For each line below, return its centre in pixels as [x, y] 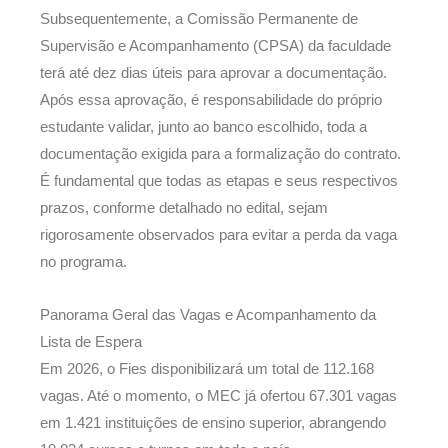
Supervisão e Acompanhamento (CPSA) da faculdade [215, 45]
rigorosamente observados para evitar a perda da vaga [218, 234]
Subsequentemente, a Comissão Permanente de [199, 18]
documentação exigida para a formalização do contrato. [220, 153]
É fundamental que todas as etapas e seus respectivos [219, 180]
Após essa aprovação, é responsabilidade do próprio [211, 99]
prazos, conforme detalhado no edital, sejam [184, 207]
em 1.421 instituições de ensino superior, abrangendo [213, 422]
